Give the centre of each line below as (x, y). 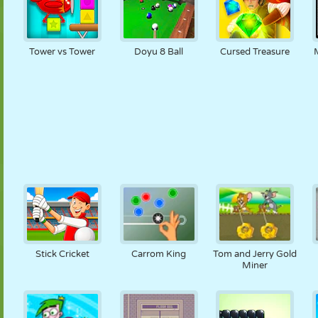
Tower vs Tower (62, 52)
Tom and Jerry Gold (255, 254)
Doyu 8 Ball (159, 52)
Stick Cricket (62, 254)
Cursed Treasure (255, 52)
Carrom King (159, 254)
